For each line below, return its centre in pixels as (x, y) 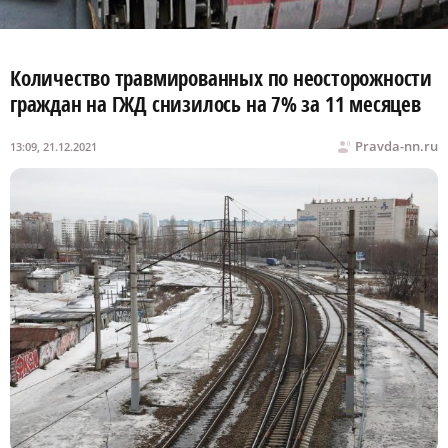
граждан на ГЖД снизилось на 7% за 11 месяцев (215, 104)
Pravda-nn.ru (396, 146)
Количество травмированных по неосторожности (221, 78)
